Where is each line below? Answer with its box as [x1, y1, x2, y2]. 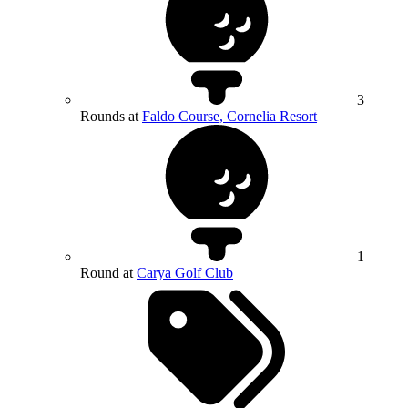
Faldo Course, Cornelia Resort [142, 107, 317, 124]
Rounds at [80, 107, 142, 124]
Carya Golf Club [137, 264, 233, 280]
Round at [80, 264, 137, 280]
